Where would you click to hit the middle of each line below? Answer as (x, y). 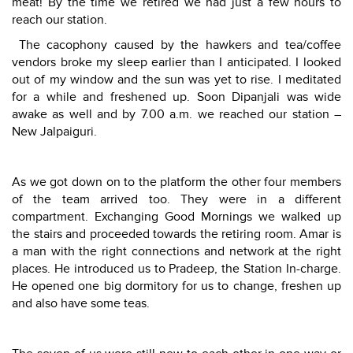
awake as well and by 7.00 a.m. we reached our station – (176, 114)
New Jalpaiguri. (54, 132)
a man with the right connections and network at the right (176, 251)
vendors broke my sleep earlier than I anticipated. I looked (176, 62)
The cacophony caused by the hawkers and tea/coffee (176, 45)
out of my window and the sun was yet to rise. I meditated (176, 80)
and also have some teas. (81, 303)
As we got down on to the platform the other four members (176, 182)
